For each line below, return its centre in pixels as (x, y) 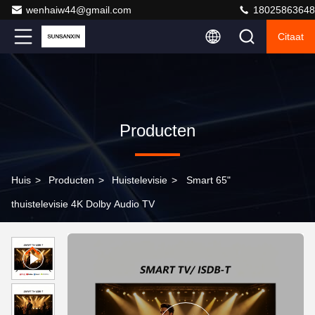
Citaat (291, 37)
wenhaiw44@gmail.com (79, 10)
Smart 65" (208, 180)
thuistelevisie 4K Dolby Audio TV (83, 204)
